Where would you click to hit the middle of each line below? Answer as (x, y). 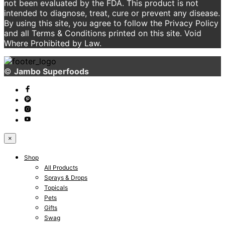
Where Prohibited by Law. (53, 43)
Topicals (56, 187)
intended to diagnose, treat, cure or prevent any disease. (112, 13)
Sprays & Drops (66, 177)
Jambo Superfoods (51, 71)
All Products (61, 167)
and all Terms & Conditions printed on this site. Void (103, 33)
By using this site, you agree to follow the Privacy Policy (111, 23)
